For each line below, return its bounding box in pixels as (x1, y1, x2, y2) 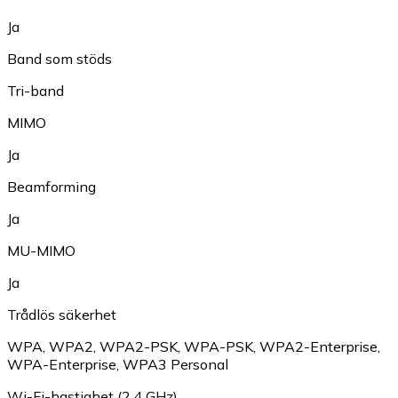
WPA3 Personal (123, 355, 228, 374)
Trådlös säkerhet (7, 306, 116, 324)
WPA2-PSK (99, 338, 178, 356)
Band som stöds (7, 50, 112, 68)
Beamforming (7, 178, 96, 196)
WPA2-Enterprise (259, 338, 378, 356)
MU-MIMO (7, 242, 76, 260)
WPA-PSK (184, 338, 253, 356)
